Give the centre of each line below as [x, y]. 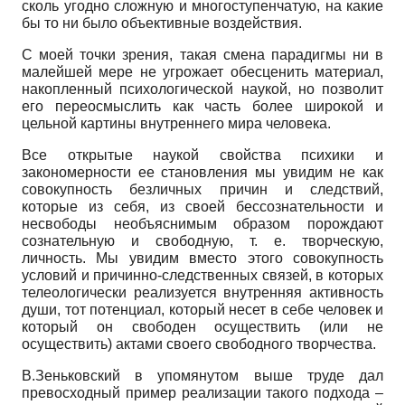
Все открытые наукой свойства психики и [202, 155]
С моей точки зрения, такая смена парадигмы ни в [202, 54]
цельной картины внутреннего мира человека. [176, 123]
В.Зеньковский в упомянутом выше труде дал [202, 375]
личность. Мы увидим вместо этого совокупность [202, 258]
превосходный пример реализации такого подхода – [202, 392]
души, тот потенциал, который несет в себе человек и [202, 309]
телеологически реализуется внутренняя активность [202, 292]
